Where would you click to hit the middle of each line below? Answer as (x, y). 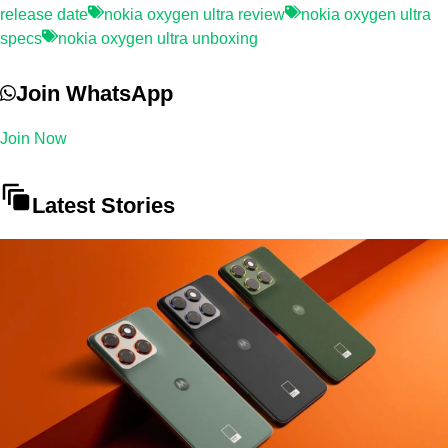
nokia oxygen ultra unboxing (158, 38)
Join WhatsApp (94, 93)
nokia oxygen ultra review (194, 14)
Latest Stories (103, 205)
